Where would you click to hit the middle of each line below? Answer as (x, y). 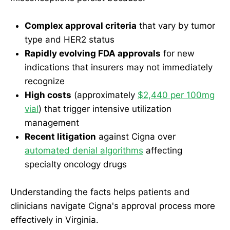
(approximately (104, 95)
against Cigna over (136, 137)
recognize (45, 81)
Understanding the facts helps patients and (100, 192)
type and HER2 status (70, 40)
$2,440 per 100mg (176, 95)
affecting (163, 150)
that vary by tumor (176, 26)
